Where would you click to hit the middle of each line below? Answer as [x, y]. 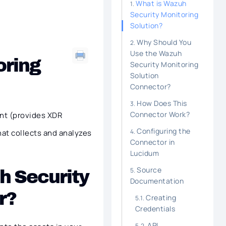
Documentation [157, 181]
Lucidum [145, 153]
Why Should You [164, 42]
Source [149, 170]
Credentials [155, 209]
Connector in [152, 142]
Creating [161, 197]
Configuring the [164, 131]
